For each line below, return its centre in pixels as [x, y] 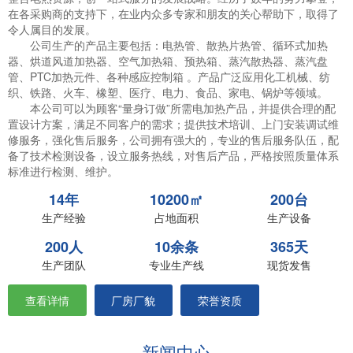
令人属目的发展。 [52, 29]
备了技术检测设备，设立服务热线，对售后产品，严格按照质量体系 [173, 155]
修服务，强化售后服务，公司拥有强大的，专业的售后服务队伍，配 [173, 139]
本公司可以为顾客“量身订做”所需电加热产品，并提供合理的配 [172, 108]
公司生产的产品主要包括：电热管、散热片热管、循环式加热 [168, 45]
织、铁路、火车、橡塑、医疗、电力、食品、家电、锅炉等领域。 [168, 92]
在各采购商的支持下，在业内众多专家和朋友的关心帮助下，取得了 [173, 13]
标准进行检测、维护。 [63, 171]
